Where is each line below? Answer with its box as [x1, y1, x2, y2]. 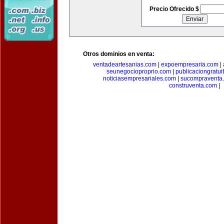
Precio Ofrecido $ [149, 5, 200, 12]
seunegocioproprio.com [106, 68, 171, 75]
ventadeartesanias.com [92, 61, 156, 68]
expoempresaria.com [160, 61, 218, 68]
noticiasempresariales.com [102, 75, 176, 82]
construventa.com [169, 82, 217, 89]
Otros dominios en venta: [83, 50, 154, 57]
